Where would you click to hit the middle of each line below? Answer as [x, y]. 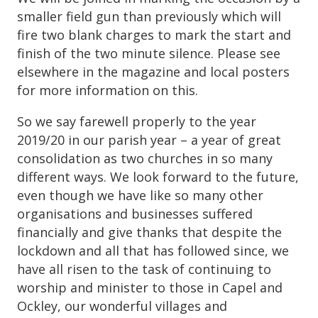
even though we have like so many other [140, 195]
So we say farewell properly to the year [137, 121]
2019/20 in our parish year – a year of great [149, 139]
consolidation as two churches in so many [145, 158]
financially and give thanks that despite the [149, 232]
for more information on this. [108, 90]
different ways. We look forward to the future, [158, 176]
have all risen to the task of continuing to [144, 269]
